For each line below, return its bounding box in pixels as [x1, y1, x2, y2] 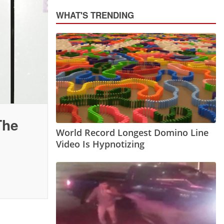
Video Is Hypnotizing [56, 138, 144, 150]
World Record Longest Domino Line [56, 126, 208, 139]
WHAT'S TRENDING [56, 9, 134, 21]
